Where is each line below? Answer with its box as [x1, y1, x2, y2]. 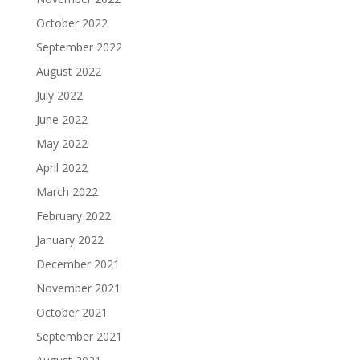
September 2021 [35, 329, 122, 344]
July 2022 [35, 88, 83, 103]
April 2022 [35, 160, 88, 175]
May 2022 [35, 136, 88, 151]
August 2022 [35, 63, 101, 79]
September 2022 [35, 39, 122, 55]
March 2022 [35, 184, 98, 199]
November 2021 [35, 280, 121, 296]
